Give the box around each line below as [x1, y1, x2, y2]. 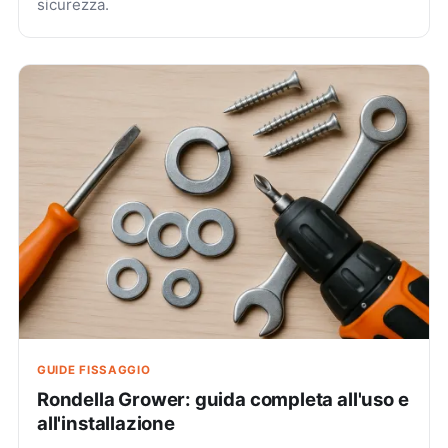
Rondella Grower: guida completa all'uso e [37, 387, 409, 410]
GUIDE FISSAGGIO [37, 362, 151, 377]
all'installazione [37, 411, 175, 434]
